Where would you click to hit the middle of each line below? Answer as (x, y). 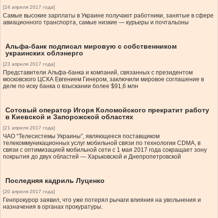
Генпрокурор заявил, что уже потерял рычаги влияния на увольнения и (102, 200)
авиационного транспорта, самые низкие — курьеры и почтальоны (96, 23)
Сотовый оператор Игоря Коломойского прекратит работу (107, 110)
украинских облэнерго (44, 53)
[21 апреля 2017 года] (29, 128)
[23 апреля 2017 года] (29, 64)
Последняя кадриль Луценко (55, 181)
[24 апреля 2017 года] (29, 7)
